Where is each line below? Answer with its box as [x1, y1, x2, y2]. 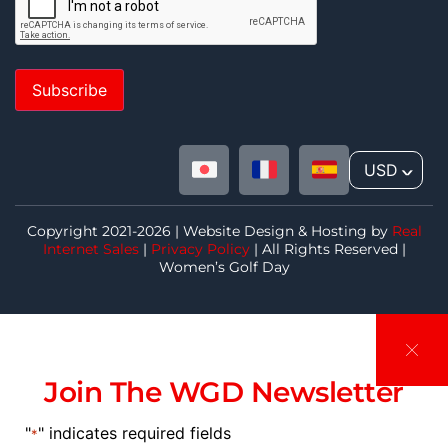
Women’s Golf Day [158, 257, 290, 276]
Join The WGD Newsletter [44, 374, 404, 409]
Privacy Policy [150, 239, 250, 258]
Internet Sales [42, 239, 139, 258]
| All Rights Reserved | [249, 239, 406, 258]
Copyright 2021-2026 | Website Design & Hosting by [26, 221, 392, 240]
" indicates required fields [38, 423, 231, 444]
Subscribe [32, 79, 107, 100]
